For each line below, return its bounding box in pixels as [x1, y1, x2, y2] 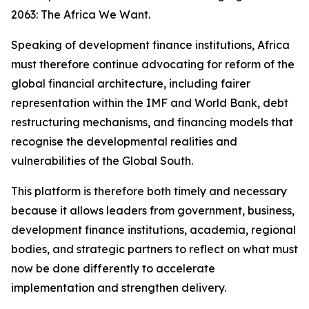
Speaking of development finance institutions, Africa [11, 38, 290, 52]
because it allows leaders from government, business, [11, 203, 295, 217]
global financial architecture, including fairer [11, 77, 250, 90]
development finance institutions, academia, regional [11, 223, 296, 237]
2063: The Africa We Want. [11, 8, 150, 21]
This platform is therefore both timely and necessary [11, 184, 287, 198]
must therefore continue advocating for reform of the [11, 57, 295, 71]
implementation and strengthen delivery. [11, 281, 229, 295]
